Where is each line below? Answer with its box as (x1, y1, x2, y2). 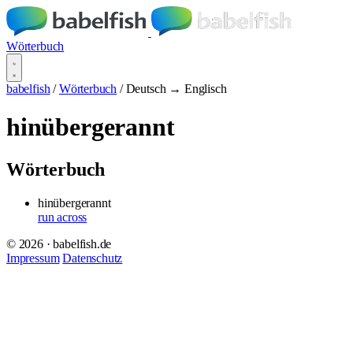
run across (38, 210, 87, 224)
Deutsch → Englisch (125, 82, 227, 95)
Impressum (6, 251, 60, 265)
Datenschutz (62, 251, 123, 265)
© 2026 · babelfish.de (6, 236, 112, 251)
